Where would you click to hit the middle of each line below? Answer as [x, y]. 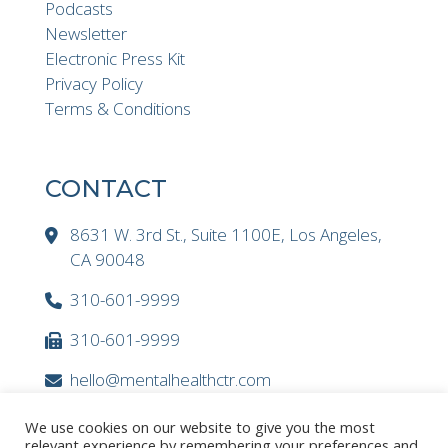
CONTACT [106, 189]
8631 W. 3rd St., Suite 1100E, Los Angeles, [226, 235]
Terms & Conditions [118, 109]
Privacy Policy [94, 84]
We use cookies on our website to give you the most [200, 427]
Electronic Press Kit [115, 59]
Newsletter [86, 34]
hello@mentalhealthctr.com [170, 380]
